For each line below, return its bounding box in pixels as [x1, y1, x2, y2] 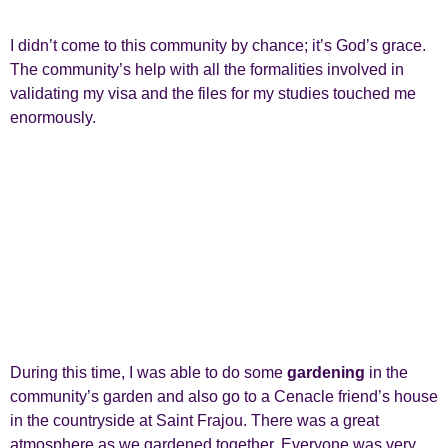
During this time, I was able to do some [10, 363, 287, 381]
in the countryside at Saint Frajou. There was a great [10, 411, 379, 429]
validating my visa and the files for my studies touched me [10, 85, 416, 103]
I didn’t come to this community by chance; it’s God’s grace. [10, 37, 426, 55]
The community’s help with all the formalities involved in [10, 61, 404, 79]
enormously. [10, 109, 96, 127]
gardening [287, 363, 365, 381]
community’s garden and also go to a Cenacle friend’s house [10, 387, 438, 405]
